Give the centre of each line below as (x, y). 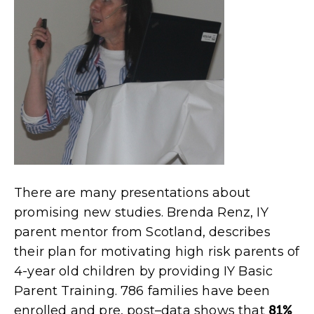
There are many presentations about (132, 192)
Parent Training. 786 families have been (142, 291)
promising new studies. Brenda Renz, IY (141, 212)
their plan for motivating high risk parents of (157, 251)
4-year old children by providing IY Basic (144, 271)
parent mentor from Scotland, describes (142, 232)
